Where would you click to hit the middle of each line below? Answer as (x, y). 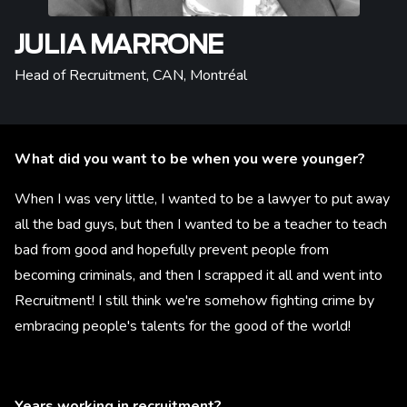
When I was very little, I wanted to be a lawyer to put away (202, 199)
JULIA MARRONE (119, 46)
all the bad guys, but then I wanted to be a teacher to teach (201, 224)
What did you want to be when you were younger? (192, 159)
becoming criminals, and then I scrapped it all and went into (199, 275)
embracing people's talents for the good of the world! (184, 326)
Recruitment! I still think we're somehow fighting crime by (194, 301)
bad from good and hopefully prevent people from (172, 250)
